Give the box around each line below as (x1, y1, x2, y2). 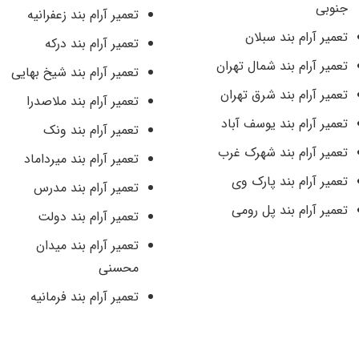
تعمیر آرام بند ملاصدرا (26, 91, 139, 112)
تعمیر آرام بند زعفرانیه (27, 5, 139, 26)
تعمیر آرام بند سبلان (244, 27, 348, 48)
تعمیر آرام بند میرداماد (24, 149, 139, 170)
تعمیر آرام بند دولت (38, 207, 139, 228)
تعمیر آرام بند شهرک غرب (217, 143, 348, 163)
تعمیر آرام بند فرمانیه (30, 287, 139, 308)
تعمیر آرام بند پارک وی (231, 171, 348, 192)
